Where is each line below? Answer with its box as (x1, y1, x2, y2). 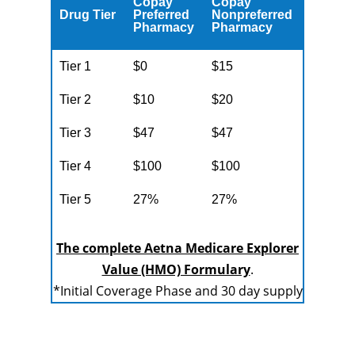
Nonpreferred (212, 8, 293, 21)
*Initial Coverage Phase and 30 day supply (52, 282, 303, 300)
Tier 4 (59, 159, 92, 173)
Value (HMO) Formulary (101, 261, 250, 278)
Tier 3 (59, 126, 92, 139)
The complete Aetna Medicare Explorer (56, 239, 299, 257)
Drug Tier (59, 8, 116, 21)
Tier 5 (59, 193, 92, 206)
